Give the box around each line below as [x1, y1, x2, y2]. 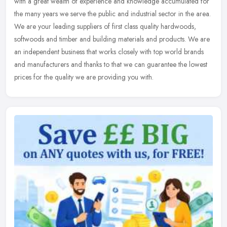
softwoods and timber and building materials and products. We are [14, 34, 210, 45]
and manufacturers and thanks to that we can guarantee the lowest [14, 59, 207, 70]
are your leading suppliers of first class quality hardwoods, [26, 21, 196, 32]
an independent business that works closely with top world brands [14, 47, 204, 57]
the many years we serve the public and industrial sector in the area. [14, 9, 211, 19]
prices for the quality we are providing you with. [14, 72, 154, 83]
